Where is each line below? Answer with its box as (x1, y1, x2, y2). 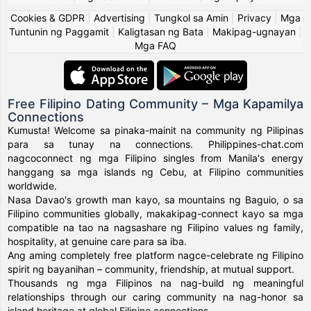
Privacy (237, 11, 271, 24)
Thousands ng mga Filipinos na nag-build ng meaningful (8, 276, 303, 289)
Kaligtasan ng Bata (118, 25, 203, 37)
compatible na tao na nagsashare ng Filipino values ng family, (8, 221, 303, 233)
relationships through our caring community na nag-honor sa (8, 290, 303, 303)
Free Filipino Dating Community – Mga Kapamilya (8, 96, 303, 111)
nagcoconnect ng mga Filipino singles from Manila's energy (8, 151, 303, 164)
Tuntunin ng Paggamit (9, 25, 109, 37)
